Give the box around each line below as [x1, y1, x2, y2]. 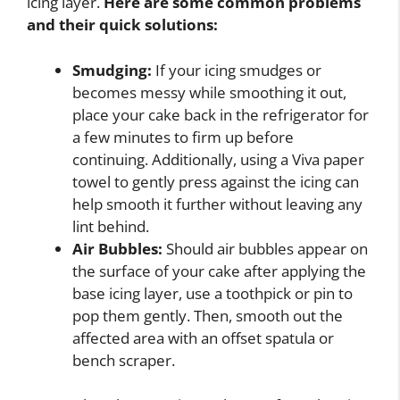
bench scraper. [72, 349, 175, 371]
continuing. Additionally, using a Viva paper [72, 148, 364, 170]
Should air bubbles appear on [162, 237, 368, 259]
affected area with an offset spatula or [72, 327, 334, 348]
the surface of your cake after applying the [72, 260, 366, 281]
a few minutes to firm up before [72, 126, 294, 147]
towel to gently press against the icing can [72, 171, 359, 192]
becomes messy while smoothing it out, [72, 81, 346, 103]
